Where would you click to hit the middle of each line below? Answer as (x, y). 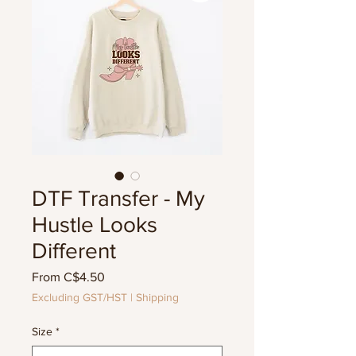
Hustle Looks (95, 224)
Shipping (157, 297)
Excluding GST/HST (79, 297)
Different (74, 251)
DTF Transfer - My (118, 198)
